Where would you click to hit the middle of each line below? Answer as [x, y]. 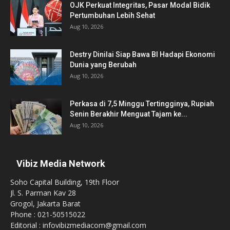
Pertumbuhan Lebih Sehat [112, 16]
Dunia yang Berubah [103, 65]
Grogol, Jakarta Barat [45, 204]
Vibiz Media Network [61, 164]
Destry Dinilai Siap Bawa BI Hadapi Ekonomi [142, 55]
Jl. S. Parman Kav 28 [43, 193]
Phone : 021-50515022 [48, 215]
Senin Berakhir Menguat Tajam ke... [129, 114]
